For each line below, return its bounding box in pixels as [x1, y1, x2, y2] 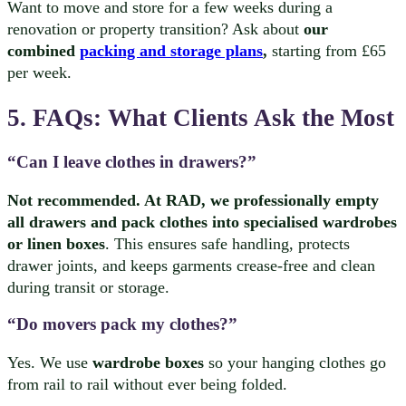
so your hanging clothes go [204, 353, 386, 372]
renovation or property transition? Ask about [7, 19, 304, 38]
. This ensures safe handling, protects [105, 234, 350, 253]
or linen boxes [7, 234, 105, 253]
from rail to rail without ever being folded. [7, 374, 287, 393]
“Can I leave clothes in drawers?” [7, 152, 256, 172]
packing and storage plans [80, 41, 263, 60]
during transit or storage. [7, 277, 169, 296]
